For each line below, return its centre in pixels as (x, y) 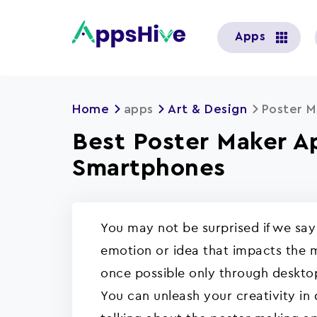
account (221, 44)
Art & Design (207, 109)
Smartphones (149, 168)
